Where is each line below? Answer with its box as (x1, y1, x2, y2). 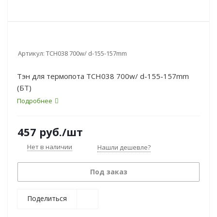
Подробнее (17, 96, 52, 105)
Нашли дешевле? (97, 143, 151, 152)
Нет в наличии (27, 142, 72, 151)
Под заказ (90, 167, 127, 176)
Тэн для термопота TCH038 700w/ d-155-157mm (17, 71, 189, 81)
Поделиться (27, 194, 67, 203)
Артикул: (18, 49, 45, 58)
